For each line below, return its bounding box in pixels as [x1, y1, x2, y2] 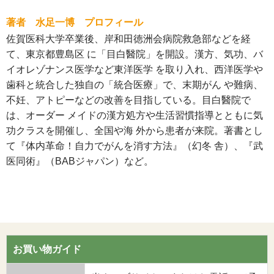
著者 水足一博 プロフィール [6, 17, 143, 28]
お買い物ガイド [13, 244, 81, 255]
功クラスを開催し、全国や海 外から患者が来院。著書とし [6, 125, 263, 136]
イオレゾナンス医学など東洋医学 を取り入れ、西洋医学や [6, 64, 263, 75]
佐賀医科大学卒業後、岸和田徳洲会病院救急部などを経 [6, 34, 251, 45]
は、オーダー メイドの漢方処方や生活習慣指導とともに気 [6, 110, 263, 121]
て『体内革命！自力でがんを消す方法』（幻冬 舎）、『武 [6, 141, 263, 152]
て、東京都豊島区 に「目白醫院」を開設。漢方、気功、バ [6, 49, 263, 60]
